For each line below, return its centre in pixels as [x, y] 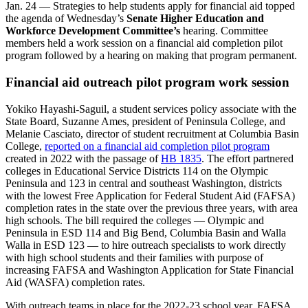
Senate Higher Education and [195, 19]
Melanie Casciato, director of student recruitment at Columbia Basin [152, 133]
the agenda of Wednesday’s [66, 19]
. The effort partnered [247, 158]
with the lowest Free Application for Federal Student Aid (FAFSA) [150, 195]
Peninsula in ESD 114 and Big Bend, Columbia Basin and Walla [146, 232]
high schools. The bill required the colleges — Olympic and [135, 220]
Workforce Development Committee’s [93, 31]
